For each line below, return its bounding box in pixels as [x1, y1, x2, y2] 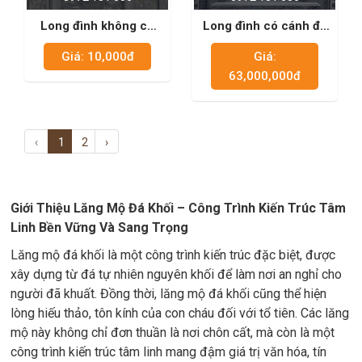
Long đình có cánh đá [203, 19, 326, 33]
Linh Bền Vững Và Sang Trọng [11, 220, 188, 235]
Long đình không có [40, 19, 154, 33]
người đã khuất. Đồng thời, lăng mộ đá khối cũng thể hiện [11, 286, 326, 301]
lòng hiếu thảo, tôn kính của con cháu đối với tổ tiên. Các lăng [11, 305, 349, 321]
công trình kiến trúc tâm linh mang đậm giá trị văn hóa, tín [11, 344, 326, 360]
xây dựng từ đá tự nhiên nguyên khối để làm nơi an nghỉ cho [11, 267, 342, 282]
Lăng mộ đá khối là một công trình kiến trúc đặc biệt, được [11, 247, 335, 263]
